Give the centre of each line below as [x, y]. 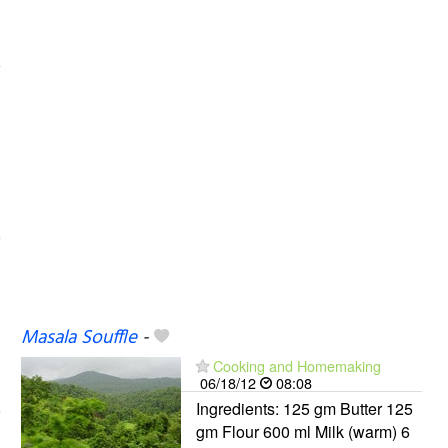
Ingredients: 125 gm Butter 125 [304, 408]
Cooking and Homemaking [296, 365]
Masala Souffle [78, 337]
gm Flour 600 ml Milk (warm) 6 [302, 431]
